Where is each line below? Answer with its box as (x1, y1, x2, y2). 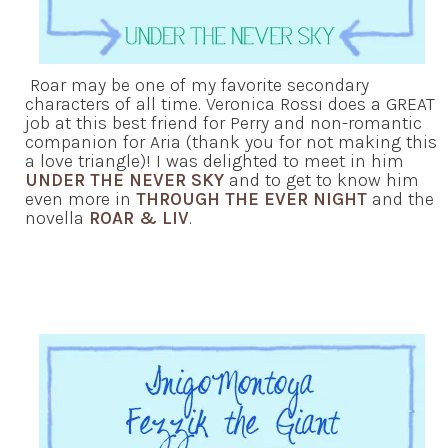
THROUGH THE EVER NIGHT (136, 188, 367, 211)
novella (25, 207, 89, 230)
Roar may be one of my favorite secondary (25, 74, 369, 97)
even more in (25, 188, 136, 211)
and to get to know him (224, 169, 419, 192)
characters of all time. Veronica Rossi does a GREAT (25, 93, 435, 116)
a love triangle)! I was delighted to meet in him (25, 150, 404, 173)
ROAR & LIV (89, 207, 189, 230)
